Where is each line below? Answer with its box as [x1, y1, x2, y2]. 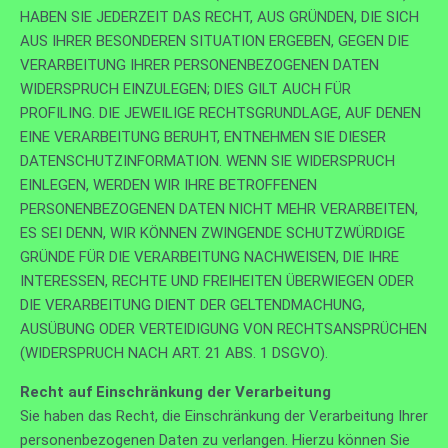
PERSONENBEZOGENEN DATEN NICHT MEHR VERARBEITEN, [20, 199, 418, 218]
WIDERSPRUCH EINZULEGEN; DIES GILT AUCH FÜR [20, 79, 351, 98]
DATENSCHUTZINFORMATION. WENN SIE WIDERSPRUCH [20, 151, 395, 170]
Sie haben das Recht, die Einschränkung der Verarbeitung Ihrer [20, 406, 428, 425]
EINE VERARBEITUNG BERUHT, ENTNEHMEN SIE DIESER [20, 127, 386, 146]
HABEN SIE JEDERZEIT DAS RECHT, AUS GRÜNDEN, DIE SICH [20, 7, 419, 26]
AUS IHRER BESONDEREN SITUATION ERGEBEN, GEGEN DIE [20, 31, 409, 50]
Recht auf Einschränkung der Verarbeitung [20, 382, 331, 401]
